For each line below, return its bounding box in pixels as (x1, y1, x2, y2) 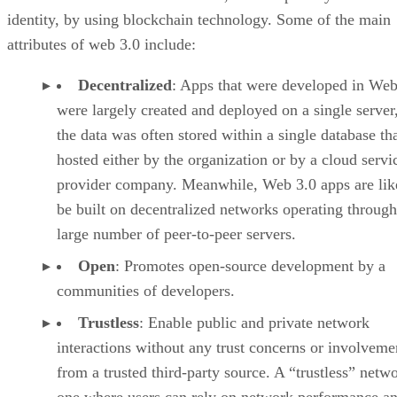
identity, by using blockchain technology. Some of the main (7, 11, 391, 29)
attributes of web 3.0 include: (7, 35, 196, 54)
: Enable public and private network (139, 314, 370, 332)
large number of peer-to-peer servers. (57, 225, 296, 244)
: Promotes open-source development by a (115, 257, 385, 276)
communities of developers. (57, 282, 235, 300)
